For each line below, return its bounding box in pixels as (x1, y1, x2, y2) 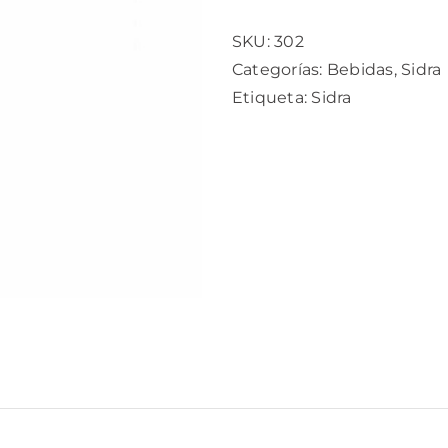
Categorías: (232, 60, 327, 79)
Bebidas (326, 60, 394, 79)
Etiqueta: (232, 88, 312, 107)
